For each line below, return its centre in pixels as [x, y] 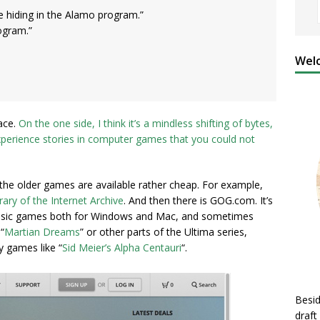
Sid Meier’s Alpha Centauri [122, 247]
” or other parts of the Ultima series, [164, 232]
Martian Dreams [42, 232]
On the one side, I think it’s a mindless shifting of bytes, [146, 123]
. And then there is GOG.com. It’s [198, 200]
